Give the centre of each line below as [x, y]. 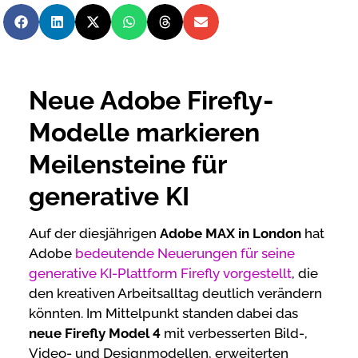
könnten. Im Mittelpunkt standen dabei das [163, 314]
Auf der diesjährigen [94, 234]
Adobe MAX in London [231, 234]
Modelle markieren [144, 132]
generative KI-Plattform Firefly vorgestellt [160, 274]
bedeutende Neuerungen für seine [185, 254]
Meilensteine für [127, 164]
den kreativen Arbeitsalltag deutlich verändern [175, 294]
